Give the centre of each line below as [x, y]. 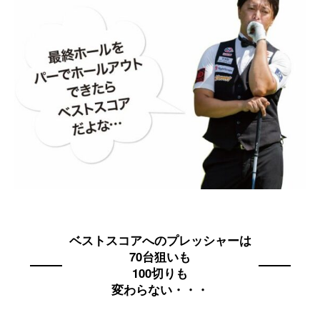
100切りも [160, 273]
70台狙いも [160, 257]
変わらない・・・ [160, 290]
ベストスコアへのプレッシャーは [160, 240]
